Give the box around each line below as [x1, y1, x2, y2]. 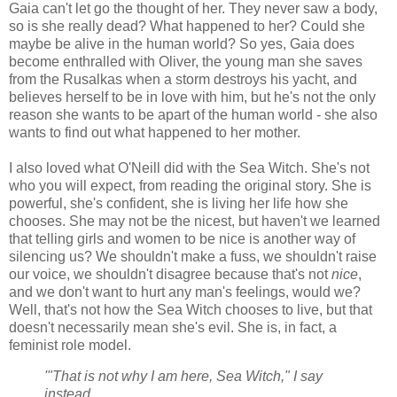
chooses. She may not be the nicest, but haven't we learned [9, 213, 380, 229]
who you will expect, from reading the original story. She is [9, 177, 371, 193]
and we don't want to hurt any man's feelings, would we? [9, 284, 361, 300]
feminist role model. [9, 337, 131, 353]
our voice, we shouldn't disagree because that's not [9, 266, 331, 282]
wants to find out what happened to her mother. [9, 124, 300, 140]
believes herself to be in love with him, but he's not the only [9, 89, 376, 105]
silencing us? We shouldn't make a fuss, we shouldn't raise [9, 248, 377, 264]
